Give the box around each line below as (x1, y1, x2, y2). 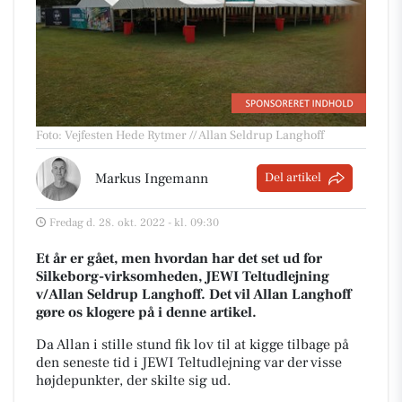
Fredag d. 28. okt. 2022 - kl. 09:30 (49, 214, 219, 230)
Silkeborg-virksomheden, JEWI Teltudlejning (36, 267, 329, 285)
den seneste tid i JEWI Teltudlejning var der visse (36, 353, 342, 371)
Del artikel (265, 170, 321, 187)
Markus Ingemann (95, 169, 208, 188)
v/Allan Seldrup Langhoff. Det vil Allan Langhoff (36, 284, 351, 303)
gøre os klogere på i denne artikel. (36, 302, 257, 321)
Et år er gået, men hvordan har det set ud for (36, 249, 322, 267)
